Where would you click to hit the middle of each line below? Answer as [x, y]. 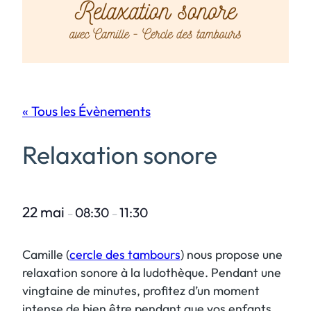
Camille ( [46, 254]
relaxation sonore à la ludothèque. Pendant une [152, 272]
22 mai [45, 211]
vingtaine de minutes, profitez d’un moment [141, 290]
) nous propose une [232, 254]
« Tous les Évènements [86, 111]
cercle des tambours [125, 254]
